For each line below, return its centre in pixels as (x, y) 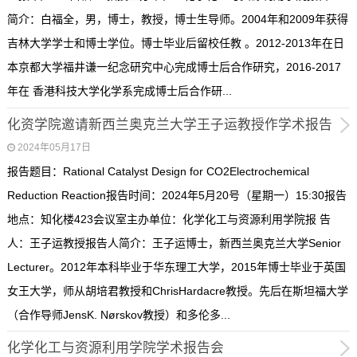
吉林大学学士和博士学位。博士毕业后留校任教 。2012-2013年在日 (175, 43)
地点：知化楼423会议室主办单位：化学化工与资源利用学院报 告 (169, 219)
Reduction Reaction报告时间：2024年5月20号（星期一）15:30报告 (177, 195)
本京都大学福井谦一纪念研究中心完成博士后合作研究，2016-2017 (174, 67)
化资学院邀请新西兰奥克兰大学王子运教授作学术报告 (169, 125)
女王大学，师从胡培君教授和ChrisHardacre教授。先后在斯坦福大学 (177, 290)
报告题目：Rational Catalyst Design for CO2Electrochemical (158, 171)
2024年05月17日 (54, 147)
